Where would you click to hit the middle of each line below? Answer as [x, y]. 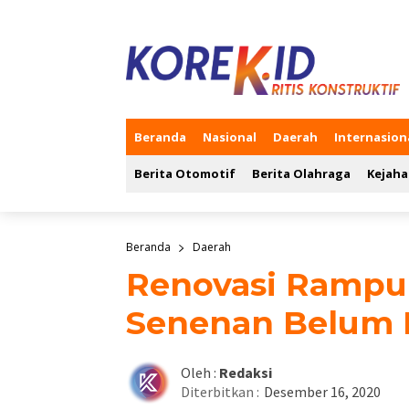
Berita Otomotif [185, 174]
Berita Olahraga [301, 174]
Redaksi [246, 373]
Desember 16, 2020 [322, 392]
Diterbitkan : [220, 392]
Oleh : [199, 373]
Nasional [230, 137]
